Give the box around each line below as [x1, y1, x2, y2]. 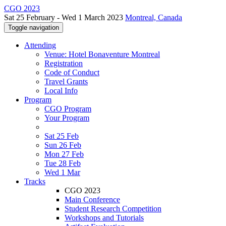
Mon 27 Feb [44, 150, 84, 158]
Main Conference [65, 195, 120, 204]
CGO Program [44, 104, 91, 113]
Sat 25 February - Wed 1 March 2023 [4, 13, 125, 22]
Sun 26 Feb [44, 141, 81, 149]
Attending [24, 41, 56, 49]
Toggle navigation [8, 24, 59, 31]
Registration [44, 59, 83, 68]
